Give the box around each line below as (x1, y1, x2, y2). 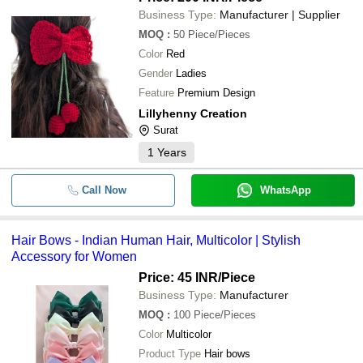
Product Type (139, 347, 201, 360)
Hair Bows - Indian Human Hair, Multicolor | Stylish (11, 233, 301, 247)
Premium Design (177, 86, 255, 99)
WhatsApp (259, 183, 311, 196)
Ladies (176, 66, 207, 79)
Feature (139, 86, 174, 99)
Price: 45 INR (139, 270, 218, 284)
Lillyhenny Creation (139, 106, 247, 120)
